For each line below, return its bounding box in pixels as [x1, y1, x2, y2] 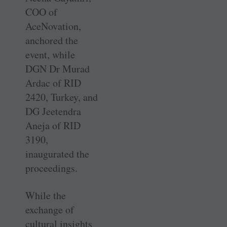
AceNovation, [25, 19, 81, 33]
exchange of [25, 203, 74, 217]
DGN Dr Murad [25, 62, 90, 76]
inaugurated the [25, 147, 89, 161]
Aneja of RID [25, 119, 81, 133]
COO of [25, 5, 57, 19]
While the [25, 188, 66, 203]
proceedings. [25, 161, 78, 175]
